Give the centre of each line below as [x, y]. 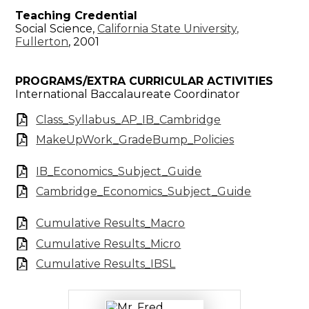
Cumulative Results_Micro [109, 243]
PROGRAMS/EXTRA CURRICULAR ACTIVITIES [144, 81]
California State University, [168, 28]
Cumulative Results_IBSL [106, 264]
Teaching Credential [77, 15]
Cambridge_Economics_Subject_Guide [144, 192]
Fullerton [42, 41]
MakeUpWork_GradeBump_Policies [135, 140]
